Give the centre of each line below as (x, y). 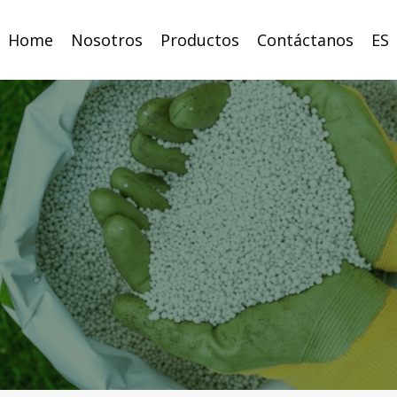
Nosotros (107, 39)
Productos (200, 39)
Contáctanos (305, 39)
